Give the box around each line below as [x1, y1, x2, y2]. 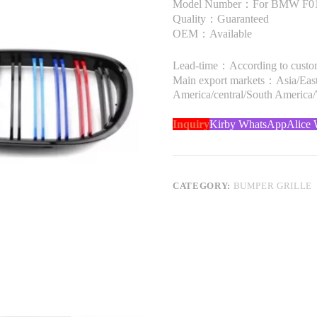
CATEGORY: [173, 180, 234, 192]
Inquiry [173, 118, 209, 131]
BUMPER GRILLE [233, 180, 312, 192]
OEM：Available [173, 28, 252, 40]
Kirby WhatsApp [209, 118, 287, 131]
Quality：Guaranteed [173, 13, 269, 25]
